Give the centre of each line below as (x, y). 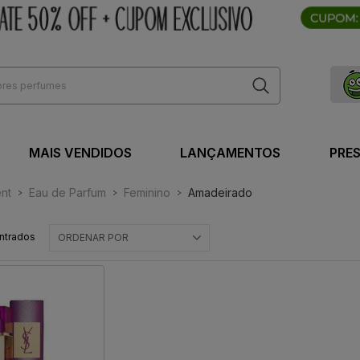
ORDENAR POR (94, 238)
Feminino (147, 193)
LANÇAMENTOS (230, 153)
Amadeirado (220, 193)
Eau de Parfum (67, 193)
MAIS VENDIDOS (80, 153)
